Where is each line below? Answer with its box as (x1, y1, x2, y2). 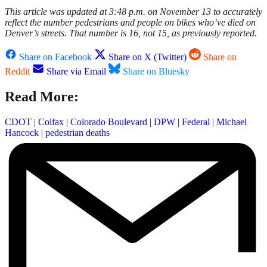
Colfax (38, 117, 64, 128)
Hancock (5, 128, 39, 138)
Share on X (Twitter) (108, 52, 187, 63)
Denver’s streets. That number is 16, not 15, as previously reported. (5, 28, 257, 39)
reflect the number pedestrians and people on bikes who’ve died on (5, 17, 256, 28)
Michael (216, 117, 247, 128)
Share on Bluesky (123, 66, 190, 77)
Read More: (5, 89, 79, 105)
